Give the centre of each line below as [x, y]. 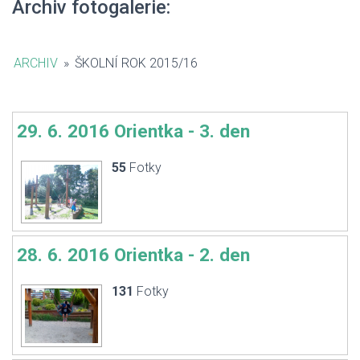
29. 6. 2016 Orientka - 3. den [133, 131]
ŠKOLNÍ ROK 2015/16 [136, 63]
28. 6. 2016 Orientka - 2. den [133, 255]
